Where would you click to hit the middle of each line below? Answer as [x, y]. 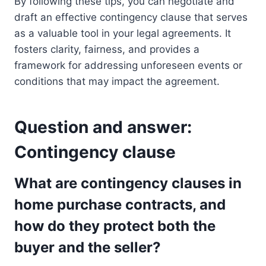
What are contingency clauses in [128, 183]
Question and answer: [103, 127]
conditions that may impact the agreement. [117, 82]
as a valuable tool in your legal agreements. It [123, 34]
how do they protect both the [115, 226]
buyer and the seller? [88, 248]
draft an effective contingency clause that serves [131, 18]
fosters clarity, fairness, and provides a [107, 50]
